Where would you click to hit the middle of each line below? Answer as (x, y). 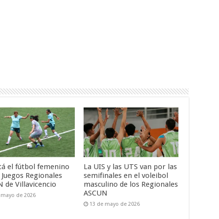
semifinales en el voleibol (126, 176)
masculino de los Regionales (131, 185)
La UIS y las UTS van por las (131, 167)
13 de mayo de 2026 (115, 204)
